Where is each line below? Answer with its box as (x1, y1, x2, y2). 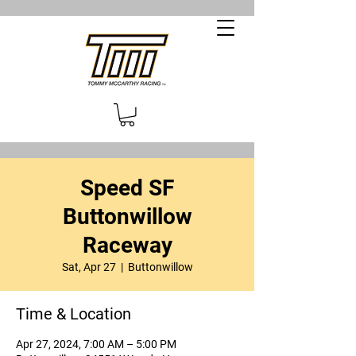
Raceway (82, 231, 172, 258)
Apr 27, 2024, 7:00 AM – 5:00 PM (16, 337, 176, 350)
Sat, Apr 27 (61, 260, 116, 273)
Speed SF (80, 174, 174, 201)
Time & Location (16, 304, 131, 323)
